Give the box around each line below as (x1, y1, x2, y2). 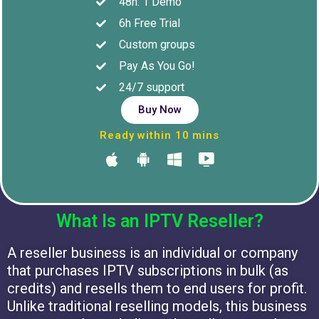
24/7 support (118, 80, 184, 95)
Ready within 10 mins (100, 129, 219, 142)
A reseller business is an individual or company (7, 244, 298, 262)
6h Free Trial (118, 16, 180, 31)
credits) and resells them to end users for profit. (7, 280, 307, 298)
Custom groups (118, 38, 195, 52)
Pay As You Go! (118, 59, 195, 73)
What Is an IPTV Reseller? (56, 211, 263, 232)
